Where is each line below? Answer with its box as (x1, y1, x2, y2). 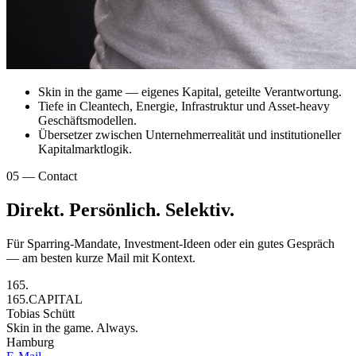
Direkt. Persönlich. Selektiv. (6, 199, 234, 221)
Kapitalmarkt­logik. (38, 142, 132, 157)
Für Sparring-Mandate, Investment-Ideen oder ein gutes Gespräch (6, 237, 335, 251)
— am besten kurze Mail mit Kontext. (6, 251, 195, 265)
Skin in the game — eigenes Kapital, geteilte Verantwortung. (38, 85, 342, 99)
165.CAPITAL (6, 292, 83, 307)
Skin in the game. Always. (6, 321, 138, 335)
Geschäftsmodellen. (38, 114, 137, 128)
